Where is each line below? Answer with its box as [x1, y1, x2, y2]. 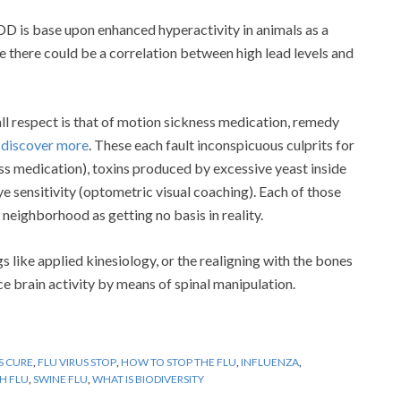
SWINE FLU [33, 371, 88, 386]
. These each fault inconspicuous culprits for [89, 135, 354, 153]
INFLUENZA [241, 354, 299, 369]
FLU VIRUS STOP [38, 354, 116, 369]
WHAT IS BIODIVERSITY [92, 371, 204, 386]
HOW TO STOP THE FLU [121, 354, 236, 369]
